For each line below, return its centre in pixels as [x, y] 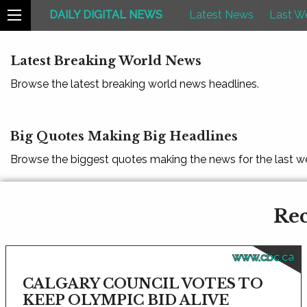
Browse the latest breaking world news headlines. [135, 84]
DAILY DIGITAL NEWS [106, 15]
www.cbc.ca [263, 257]
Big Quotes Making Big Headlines [124, 136]
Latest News [222, 15]
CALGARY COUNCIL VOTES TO [143, 284]
